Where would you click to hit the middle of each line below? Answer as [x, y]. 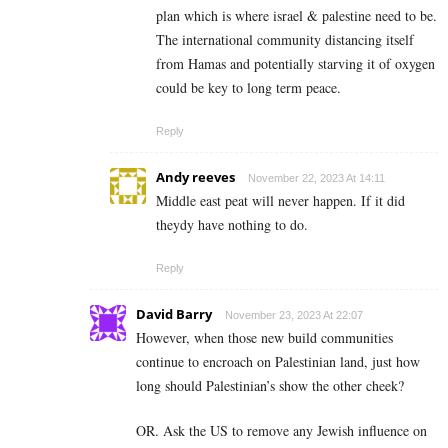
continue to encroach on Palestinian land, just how [278, 361]
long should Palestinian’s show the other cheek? [270, 385]
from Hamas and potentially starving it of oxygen [295, 63]
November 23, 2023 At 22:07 [294, 314]
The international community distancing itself [285, 39]
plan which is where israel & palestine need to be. [296, 15]
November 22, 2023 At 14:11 [316, 177]
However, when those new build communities [264, 337]
